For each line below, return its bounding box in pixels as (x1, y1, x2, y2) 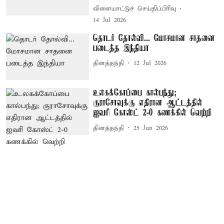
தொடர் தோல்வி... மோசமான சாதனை (93, 33, 215, 43)
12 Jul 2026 (133, 59, 167, 67)
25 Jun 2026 (133, 123, 168, 132)
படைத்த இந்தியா (93, 43, 149, 53)
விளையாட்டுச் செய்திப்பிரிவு (93, 4, 176, 13)
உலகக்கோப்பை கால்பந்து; (93, 88, 177, 98)
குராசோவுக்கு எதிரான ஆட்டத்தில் (93, 98, 203, 108)
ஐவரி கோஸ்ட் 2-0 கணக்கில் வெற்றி (93, 108, 212, 118)
